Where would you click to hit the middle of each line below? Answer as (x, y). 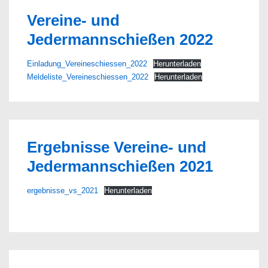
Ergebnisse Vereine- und (117, 147)
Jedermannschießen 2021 (120, 166)
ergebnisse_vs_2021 (63, 191)
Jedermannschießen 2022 (120, 39)
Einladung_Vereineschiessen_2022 (87, 64)
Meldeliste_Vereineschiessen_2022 (88, 77)
